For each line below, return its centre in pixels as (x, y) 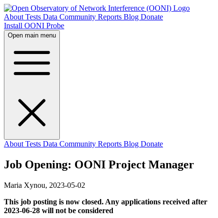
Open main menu (32, 35)
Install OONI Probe (34, 26)
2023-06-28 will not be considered (59, 210)
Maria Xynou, (26, 185)
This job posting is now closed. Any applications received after (106, 201)
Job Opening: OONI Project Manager (99, 164)
